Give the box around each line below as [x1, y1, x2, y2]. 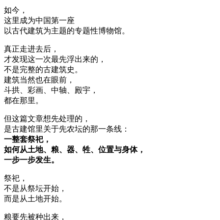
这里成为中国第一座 [4, 16, 75, 25]
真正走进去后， [4, 44, 59, 53]
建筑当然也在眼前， [4, 75, 75, 84]
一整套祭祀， [4, 135, 51, 143]
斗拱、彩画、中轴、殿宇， [4, 85, 98, 94]
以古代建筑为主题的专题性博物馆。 [4, 26, 130, 35]
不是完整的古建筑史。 [4, 65, 82, 74]
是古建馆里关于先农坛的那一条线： [4, 124, 130, 133]
